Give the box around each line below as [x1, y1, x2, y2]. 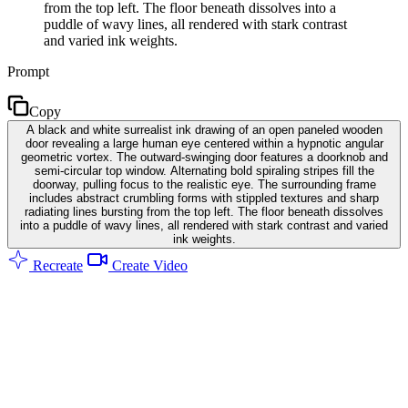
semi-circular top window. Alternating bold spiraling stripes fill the [34, 163, 374, 178]
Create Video [108, 257, 188, 273]
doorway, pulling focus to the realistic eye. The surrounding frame [32, 177, 376, 191]
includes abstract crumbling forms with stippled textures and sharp [29, 190, 379, 205]
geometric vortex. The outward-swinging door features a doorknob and [20, 149, 388, 164]
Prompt [7, 63, 49, 79]
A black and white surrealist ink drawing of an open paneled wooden [25, 122, 382, 137]
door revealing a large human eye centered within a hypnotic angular [25, 136, 383, 150]
